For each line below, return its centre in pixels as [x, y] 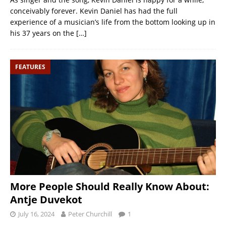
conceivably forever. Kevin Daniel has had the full [94, 11]
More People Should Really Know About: [110, 186]
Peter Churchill [90, 214]
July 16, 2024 [36, 214]
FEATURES [30, 67]
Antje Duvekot [46, 199]
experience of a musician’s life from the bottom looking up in [113, 22]
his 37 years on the [43, 33]
